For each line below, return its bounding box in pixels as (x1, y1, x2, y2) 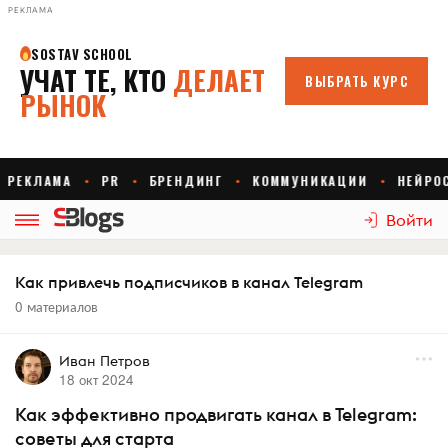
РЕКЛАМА (8, 5, 54, 15)
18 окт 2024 (58, 369, 134, 389)
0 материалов (15, 296, 98, 316)
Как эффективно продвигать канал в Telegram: (15, 403, 417, 426)
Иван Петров (58, 352, 150, 370)
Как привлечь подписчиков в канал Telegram (15, 272, 363, 292)
